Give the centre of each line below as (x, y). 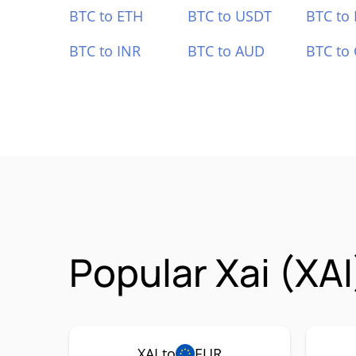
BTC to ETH (106, 16)
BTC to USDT (229, 16)
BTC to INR (105, 51)
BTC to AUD (226, 51)
